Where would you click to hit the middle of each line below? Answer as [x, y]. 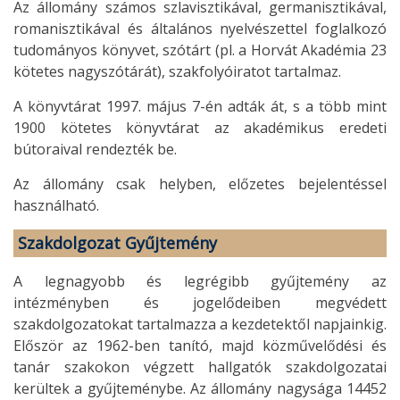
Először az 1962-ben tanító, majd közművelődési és [200, 345]
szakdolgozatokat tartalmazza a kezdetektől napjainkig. [200, 324]
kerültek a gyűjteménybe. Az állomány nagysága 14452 [200, 388]
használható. [56, 205]
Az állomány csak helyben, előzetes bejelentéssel [200, 183]
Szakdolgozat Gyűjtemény [117, 242]
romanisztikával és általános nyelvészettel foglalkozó [200, 28]
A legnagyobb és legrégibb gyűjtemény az [200, 281]
